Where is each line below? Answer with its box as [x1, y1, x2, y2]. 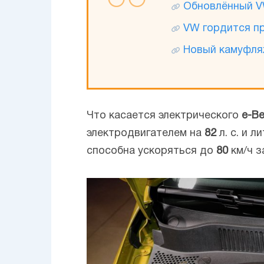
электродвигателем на [87, 128, 204, 138]
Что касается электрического [87, 110, 242, 121]
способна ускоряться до [87, 146, 216, 156]
